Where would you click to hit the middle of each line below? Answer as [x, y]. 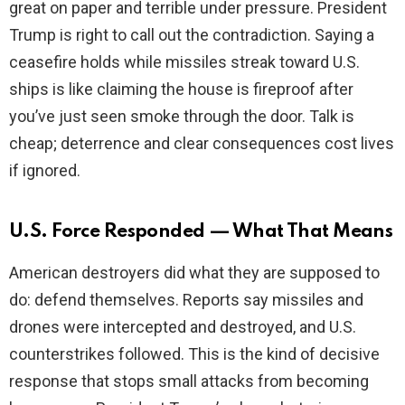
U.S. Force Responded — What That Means [201, 232]
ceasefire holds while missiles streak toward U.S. [184, 62]
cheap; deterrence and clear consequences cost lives [202, 144]
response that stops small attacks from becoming [189, 381]
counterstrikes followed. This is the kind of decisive [194, 354]
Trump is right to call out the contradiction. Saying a [192, 35]
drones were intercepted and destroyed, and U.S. [183, 327]
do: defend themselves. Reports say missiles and [186, 300]
